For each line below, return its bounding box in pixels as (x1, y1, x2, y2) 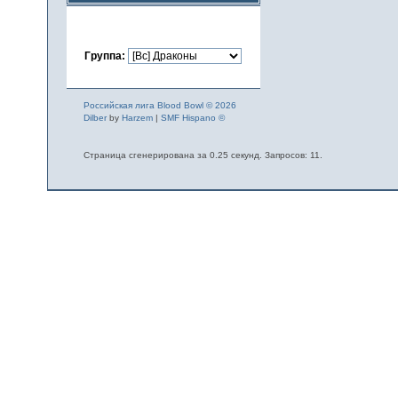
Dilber (83, 112, 107, 123)
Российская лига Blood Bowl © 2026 (83, 99, 236, 110)
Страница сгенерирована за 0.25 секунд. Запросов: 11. (83, 149, 322, 160)
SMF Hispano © (160, 112, 225, 123)
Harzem (121, 112, 153, 123)
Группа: (84, 49, 126, 62)
